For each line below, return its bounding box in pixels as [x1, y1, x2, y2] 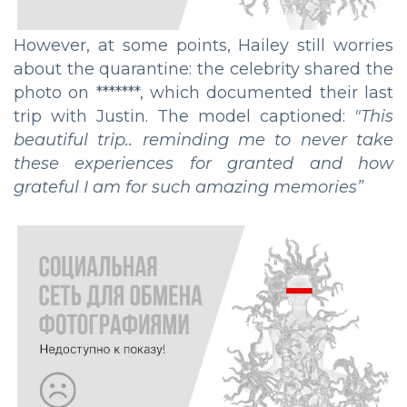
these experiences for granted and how [14, 154, 393, 174]
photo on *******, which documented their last [14, 83, 393, 104]
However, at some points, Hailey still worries [14, 35, 393, 56]
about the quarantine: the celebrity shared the [14, 59, 393, 80]
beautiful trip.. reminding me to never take [14, 130, 393, 151]
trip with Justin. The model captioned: [14, 106, 354, 127]
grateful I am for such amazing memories [14, 177, 357, 198]
